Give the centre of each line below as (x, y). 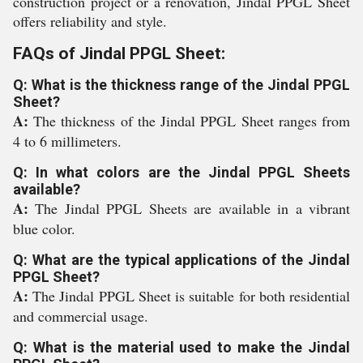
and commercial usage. (81, 316)
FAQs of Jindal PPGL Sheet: (119, 53)
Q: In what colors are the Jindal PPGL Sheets (181, 172)
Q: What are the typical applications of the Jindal (181, 260)
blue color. (44, 228)
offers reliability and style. (90, 21)
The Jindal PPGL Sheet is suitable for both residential (192, 296)
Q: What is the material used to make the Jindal (181, 347)
